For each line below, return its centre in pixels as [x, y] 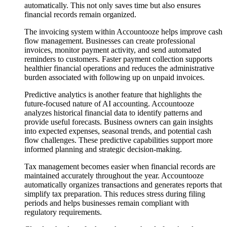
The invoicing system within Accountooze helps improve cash [123, 31]
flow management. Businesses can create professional [110, 41]
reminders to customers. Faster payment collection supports [118, 59]
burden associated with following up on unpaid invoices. [115, 77]
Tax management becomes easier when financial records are [120, 166]
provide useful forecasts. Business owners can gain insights [119, 122]
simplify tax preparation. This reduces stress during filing [115, 194]
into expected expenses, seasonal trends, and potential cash [118, 131]
